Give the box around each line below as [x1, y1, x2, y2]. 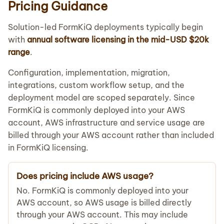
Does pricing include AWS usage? [16, 170, 153, 181]
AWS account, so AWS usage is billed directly [16, 197, 191, 207]
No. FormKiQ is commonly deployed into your [16, 185, 188, 195]
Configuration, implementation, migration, [8, 67, 170, 77]
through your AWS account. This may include [16, 209, 188, 219]
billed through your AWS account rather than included [8, 129, 214, 140]
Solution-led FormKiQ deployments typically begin [8, 21, 203, 32]
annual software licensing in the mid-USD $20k [27, 34, 209, 44]
